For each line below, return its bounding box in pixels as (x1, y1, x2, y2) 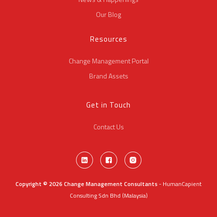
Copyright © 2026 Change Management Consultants (15, 179, 157, 188)
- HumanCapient (157, 179, 201, 188)
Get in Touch (86, 99, 131, 110)
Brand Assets (89, 70, 128, 81)
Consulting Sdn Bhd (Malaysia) (69, 190, 148, 200)
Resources (90, 33, 127, 45)
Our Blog (96, 9, 121, 19)
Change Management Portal (68, 55, 149, 66)
